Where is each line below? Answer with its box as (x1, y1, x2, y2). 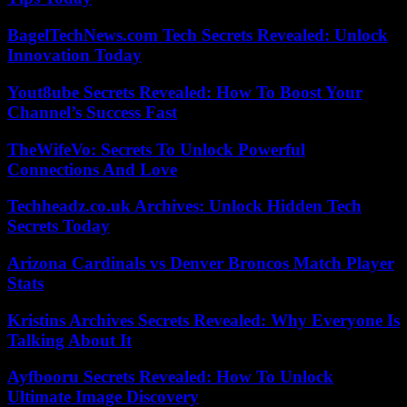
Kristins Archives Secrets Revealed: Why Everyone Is (7, 310, 400, 330)
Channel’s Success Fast (7, 102, 177, 122)
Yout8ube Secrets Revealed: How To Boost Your (7, 82, 362, 102)
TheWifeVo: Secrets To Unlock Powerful (7, 139, 305, 159)
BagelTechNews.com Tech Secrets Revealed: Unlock (7, 25, 388, 45)
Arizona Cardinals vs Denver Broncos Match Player (7, 253, 394, 273)
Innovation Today (7, 45, 142, 65)
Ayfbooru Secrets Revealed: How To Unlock (7, 367, 333, 387)
